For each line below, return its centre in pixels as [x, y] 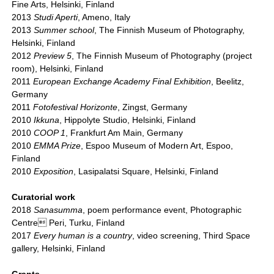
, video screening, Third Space [191, 236]
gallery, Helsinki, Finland [59, 249]
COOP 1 [50, 133]
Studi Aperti [56, 17]
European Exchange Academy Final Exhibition [122, 82]
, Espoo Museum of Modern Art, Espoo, [157, 146]
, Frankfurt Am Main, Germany [124, 133]
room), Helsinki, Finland [58, 69]
